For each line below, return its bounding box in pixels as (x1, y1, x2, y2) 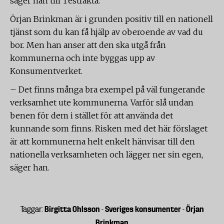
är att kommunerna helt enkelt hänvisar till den (10, 136, 195, 146)
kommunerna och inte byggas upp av (10, 53, 155, 63)
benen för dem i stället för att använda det (10, 110, 173, 120)
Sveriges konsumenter (104, 204, 181, 214)
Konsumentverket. (10, 66, 82, 76)
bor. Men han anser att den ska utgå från (10, 40, 166, 50)
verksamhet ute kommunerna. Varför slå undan (10, 97, 193, 107)
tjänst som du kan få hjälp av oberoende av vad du (10, 27, 203, 37)
